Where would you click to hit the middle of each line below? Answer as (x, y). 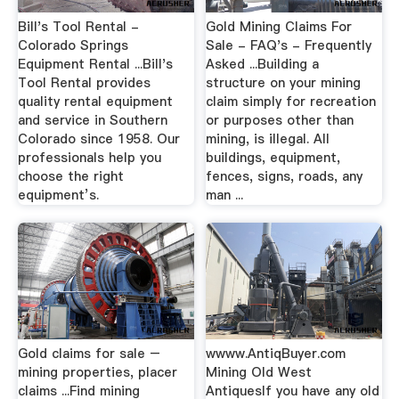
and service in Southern (92, 121)
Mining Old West (259, 372)
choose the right (70, 177)
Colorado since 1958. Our (98, 139)
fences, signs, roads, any (285, 177)
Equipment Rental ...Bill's (95, 65)
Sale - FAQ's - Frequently (289, 46)
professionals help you (89, 158)
